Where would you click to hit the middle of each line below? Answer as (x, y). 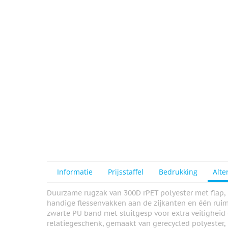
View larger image (99, 26)
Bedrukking (178, 172)
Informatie (75, 172)
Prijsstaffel (126, 172)
